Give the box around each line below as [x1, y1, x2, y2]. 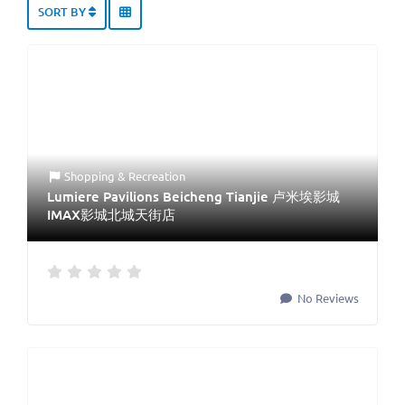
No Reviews [295, 290, 359, 306]
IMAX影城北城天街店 [47, 205, 175, 224]
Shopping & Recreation [64, 168, 186, 184]
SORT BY [38, 4, 89, 21]
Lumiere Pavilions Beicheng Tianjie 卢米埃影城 [47, 187, 340, 206]
